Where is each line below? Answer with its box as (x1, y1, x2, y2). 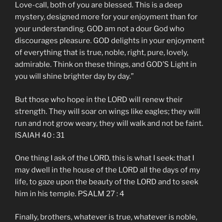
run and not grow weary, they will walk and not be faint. (15, 118, 203, 128)
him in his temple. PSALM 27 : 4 (15, 189, 124, 199)
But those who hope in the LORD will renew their (15, 95, 183, 104)
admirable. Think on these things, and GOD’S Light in (15, 60, 197, 69)
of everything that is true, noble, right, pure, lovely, (15, 48, 188, 57)
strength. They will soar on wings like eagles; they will (15, 107, 200, 116)
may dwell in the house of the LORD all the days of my (15, 166, 200, 175)
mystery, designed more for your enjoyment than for (15, 12, 198, 22)
